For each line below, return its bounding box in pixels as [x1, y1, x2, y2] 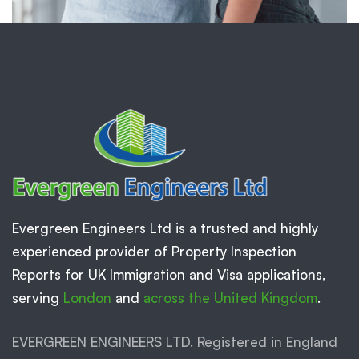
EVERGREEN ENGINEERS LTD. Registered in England [12, 333, 337, 350]
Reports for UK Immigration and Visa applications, [12, 265, 326, 283]
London [63, 288, 111, 306]
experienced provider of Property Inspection [12, 242, 296, 260]
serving [12, 288, 63, 306]
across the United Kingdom [143, 288, 317, 306]
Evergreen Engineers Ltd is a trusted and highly [12, 219, 318, 236]
